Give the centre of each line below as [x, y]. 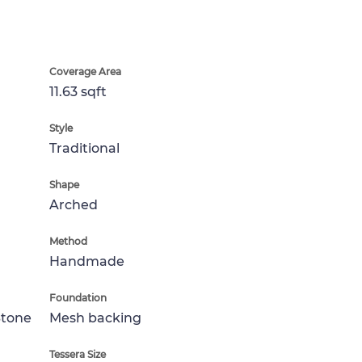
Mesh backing [95, 318]
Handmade [87, 261]
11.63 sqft [78, 92]
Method [68, 241]
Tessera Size [78, 354]
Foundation [78, 298]
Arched [74, 205]
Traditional [84, 148]
